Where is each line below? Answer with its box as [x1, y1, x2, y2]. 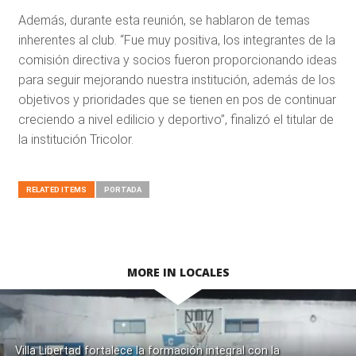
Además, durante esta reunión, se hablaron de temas [17, 13, 310, 29]
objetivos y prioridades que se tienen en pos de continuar [17, 92, 336, 108]
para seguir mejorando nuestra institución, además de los [17, 72, 335, 88]
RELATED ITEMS [25, 185, 87, 195]
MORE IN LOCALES [126, 265, 230, 281]
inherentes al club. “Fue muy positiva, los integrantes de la [17, 33, 335, 48]
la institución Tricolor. [17, 132, 133, 148]
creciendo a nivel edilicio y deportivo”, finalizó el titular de [17, 112, 334, 128]
